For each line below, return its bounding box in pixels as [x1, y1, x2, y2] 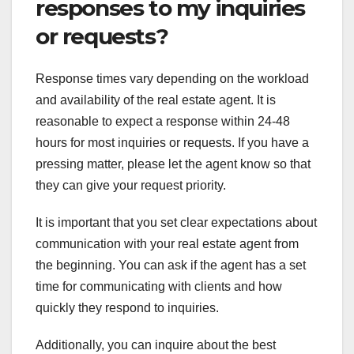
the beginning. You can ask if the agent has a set [36, 258, 306, 273]
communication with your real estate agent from [36, 237, 299, 251]
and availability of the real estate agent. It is [36, 93, 276, 107]
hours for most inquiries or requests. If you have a [36, 136, 309, 150]
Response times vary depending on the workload [36, 72, 309, 86]
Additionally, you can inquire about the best [36, 338, 276, 352]
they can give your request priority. [36, 179, 226, 193]
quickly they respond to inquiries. [36, 301, 219, 315]
